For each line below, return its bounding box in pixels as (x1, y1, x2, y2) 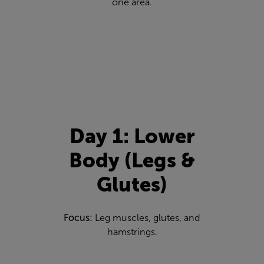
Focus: (64, 212, 93, 223)
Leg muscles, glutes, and (93, 212, 200, 223)
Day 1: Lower (69, 124, 195, 147)
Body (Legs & (69, 148, 195, 171)
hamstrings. (107, 226, 157, 237)
